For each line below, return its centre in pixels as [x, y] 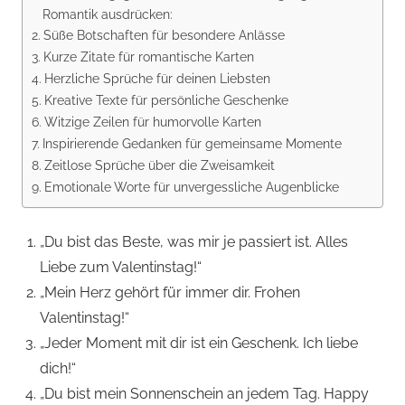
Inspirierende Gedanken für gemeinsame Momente [192, 144]
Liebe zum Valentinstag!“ [121, 268]
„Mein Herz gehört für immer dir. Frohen [170, 293]
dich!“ [58, 369]
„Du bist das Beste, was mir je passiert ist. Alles [194, 242]
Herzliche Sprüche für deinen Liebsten [157, 79]
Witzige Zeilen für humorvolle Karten [152, 122]
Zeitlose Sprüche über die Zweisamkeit [159, 165]
